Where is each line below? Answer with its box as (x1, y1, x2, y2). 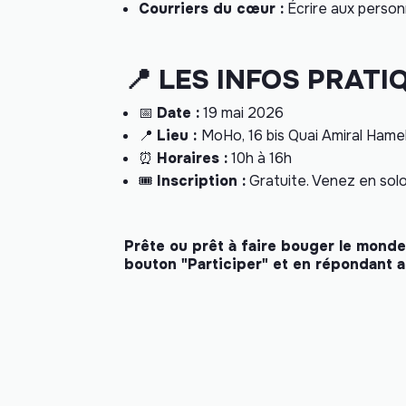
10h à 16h (227, 149, 292, 169)
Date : (157, 103, 199, 123)
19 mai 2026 (199, 103, 284, 123)
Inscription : (157, 171, 246, 191)
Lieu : (157, 126, 201, 146)
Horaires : (157, 149, 227, 169)
